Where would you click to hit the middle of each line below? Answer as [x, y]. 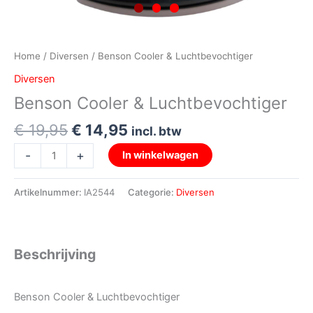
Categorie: [152, 192]
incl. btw [156, 131]
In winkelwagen [160, 155]
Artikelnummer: [49, 192]
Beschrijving [55, 255]
